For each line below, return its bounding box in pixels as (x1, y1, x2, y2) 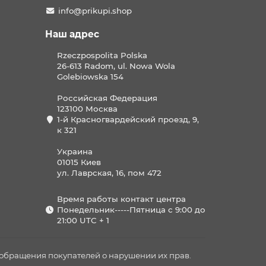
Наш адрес (45, 28, 99, 40)
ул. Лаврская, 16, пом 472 (57, 168, 161, 178)
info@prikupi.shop (58, 6, 132, 15)
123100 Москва (57, 104, 118, 113)
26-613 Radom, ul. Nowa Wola (57, 61, 175, 71)
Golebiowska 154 (57, 72, 123, 81)
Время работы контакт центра (57, 194, 186, 204)
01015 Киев (57, 157, 101, 167)
